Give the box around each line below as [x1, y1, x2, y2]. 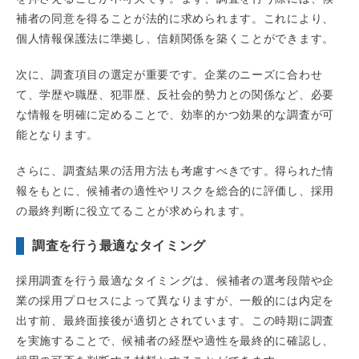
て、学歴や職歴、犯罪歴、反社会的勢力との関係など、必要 [16, 88, 334, 102]
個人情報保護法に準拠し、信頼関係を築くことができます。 [16, 32, 334, 46]
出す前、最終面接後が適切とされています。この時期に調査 [16, 314, 334, 328]
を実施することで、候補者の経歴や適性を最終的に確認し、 [16, 334, 334, 348]
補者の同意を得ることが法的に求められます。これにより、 [16, 12, 334, 26]
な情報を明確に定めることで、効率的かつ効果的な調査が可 [16, 108, 334, 122]
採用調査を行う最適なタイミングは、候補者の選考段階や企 [16, 274, 334, 288]
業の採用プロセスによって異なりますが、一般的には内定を [16, 294, 334, 308]
